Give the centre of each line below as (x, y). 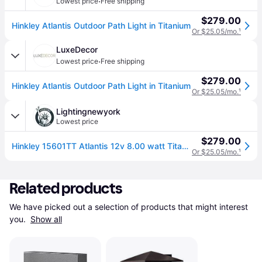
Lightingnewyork (88, 111)
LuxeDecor (77, 49)
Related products (66, 189)
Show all (46, 219)
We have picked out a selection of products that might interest (129, 207)
